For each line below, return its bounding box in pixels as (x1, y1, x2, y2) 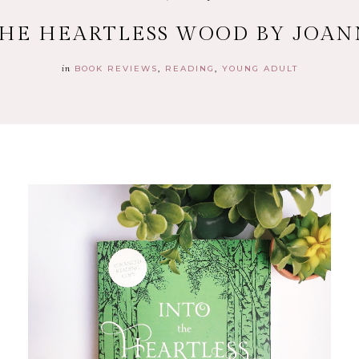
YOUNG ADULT (221, 63, 298, 74)
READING (164, 63, 215, 74)
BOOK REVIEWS (74, 63, 158, 74)
